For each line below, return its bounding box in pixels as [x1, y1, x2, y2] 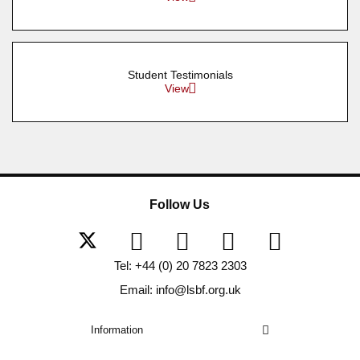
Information [90, 323, 143, 336]
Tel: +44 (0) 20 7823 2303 [113, 258, 247, 272]
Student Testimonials [127, 67, 233, 81]
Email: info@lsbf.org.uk [119, 282, 241, 297]
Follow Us [149, 197, 211, 211]
